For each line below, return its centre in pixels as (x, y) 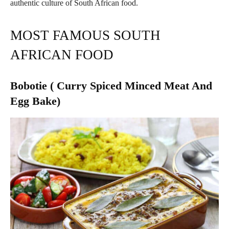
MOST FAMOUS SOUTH (85, 36)
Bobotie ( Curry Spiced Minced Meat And (111, 86)
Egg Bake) (35, 101)
